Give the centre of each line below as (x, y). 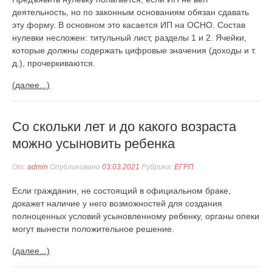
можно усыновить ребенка (93, 144)
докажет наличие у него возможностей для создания (117, 203)
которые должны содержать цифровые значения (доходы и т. (134, 50)
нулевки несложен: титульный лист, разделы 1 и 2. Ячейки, (129, 38)
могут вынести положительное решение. (93, 229)
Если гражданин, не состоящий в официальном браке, (121, 191)
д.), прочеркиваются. (54, 63)
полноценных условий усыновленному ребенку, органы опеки (136, 216)
